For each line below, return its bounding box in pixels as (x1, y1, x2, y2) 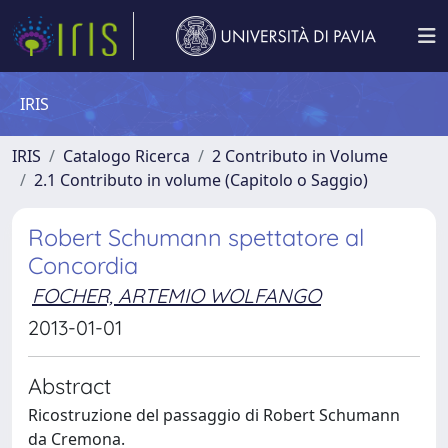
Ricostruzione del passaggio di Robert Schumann (28, 404, 400, 426)
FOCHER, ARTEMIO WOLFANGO (32, 283, 321, 308)
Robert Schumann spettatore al (28, 223, 364, 252)
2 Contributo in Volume (212, 145, 388, 167)
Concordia (28, 251, 138, 280)
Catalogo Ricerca (63, 145, 190, 167)
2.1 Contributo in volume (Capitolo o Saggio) (34, 169, 368, 191)
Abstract (28, 372, 111, 399)
